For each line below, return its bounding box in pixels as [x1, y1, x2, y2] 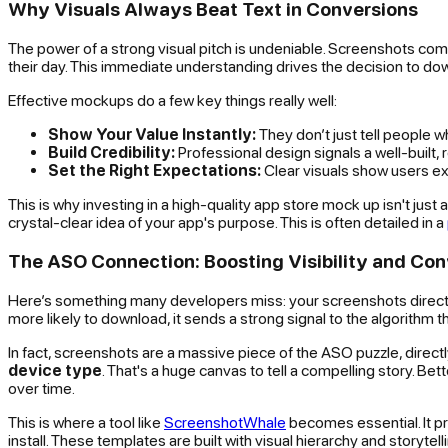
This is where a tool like [8, 412, 164, 431]
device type [8, 360, 102, 379]
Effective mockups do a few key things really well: [8, 91, 337, 110]
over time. [8, 378, 75, 397]
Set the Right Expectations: [48, 161, 261, 180]
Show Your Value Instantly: [48, 125, 256, 144]
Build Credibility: [48, 143, 175, 162]
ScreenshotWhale [164, 412, 286, 431]
